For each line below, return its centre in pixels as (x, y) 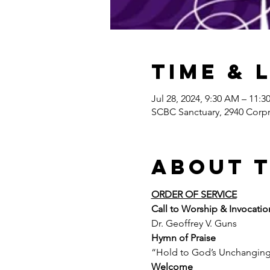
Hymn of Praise (183, 237)
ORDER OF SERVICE (194, 194)
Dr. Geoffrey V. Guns (194, 223)
